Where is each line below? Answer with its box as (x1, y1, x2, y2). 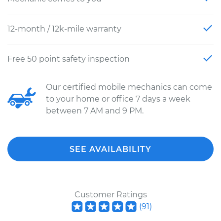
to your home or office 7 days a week (46, 94, 190, 104)
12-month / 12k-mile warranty (7, 24, 121, 34)
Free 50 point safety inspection (7, 54, 130, 64)
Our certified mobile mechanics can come (46, 82, 212, 92)
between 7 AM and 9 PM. (46, 106, 144, 115)
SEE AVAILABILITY (70, 145, 151, 154)
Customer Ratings (74, 190, 147, 199)
